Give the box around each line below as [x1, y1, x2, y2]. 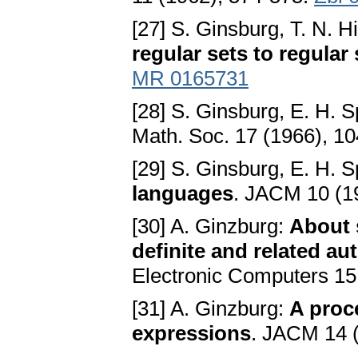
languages [132, 181, 233, 206]
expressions [132, 321, 251, 346]
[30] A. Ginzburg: [132, 214, 289, 239]
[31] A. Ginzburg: [132, 296, 289, 321]
